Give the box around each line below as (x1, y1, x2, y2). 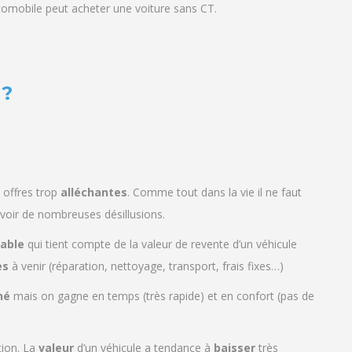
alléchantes (60, 185, 127, 200)
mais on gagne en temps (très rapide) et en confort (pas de (10, 288, 314, 304)
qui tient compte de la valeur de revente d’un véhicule (24, 236, 297, 252)
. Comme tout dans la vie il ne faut (127, 185, 302, 200)
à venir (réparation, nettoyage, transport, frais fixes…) (9, 258, 284, 274)
